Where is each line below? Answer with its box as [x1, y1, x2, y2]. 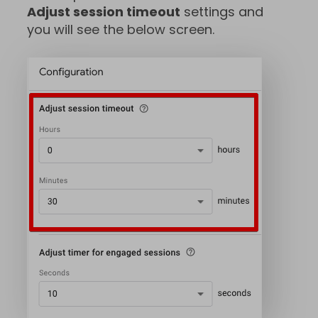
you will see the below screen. [27, 21, 214, 39]
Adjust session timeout [27, 3, 180, 21]
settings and [180, 3, 263, 21]
